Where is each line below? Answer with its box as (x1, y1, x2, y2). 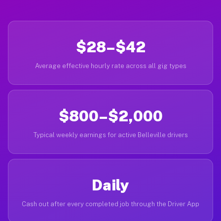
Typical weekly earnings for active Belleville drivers (33, 131, 188, 139)
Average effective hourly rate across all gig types (35, 62, 186, 70)
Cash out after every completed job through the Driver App (22, 200, 199, 208)
